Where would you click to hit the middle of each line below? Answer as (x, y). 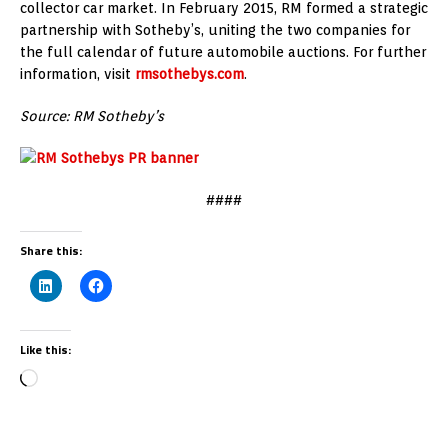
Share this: (51, 251)
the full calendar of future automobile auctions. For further (223, 52)
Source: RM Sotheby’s (94, 116)
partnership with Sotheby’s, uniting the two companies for (215, 30)
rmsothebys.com (189, 74)
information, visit (77, 74)
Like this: (45, 350)
